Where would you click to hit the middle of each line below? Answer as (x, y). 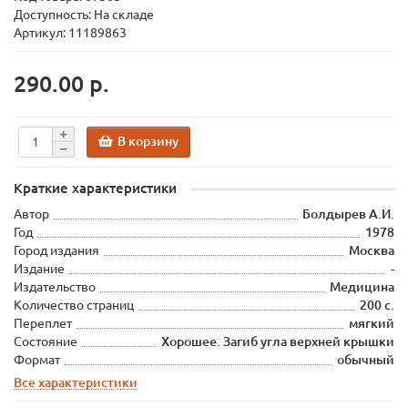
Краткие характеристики (95, 188)
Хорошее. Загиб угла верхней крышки (278, 342)
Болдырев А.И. (348, 214)
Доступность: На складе (84, 15)
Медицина (362, 287)
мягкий (372, 323)
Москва (372, 250)
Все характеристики (76, 382)
